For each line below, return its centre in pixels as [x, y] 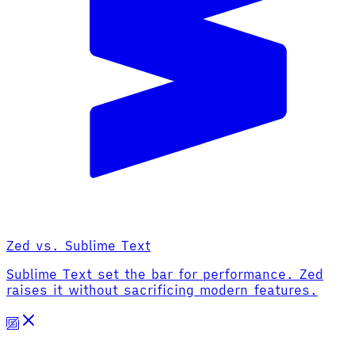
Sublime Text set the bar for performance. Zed [165, 274]
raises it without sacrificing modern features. [162, 290]
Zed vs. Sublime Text [78, 245]
